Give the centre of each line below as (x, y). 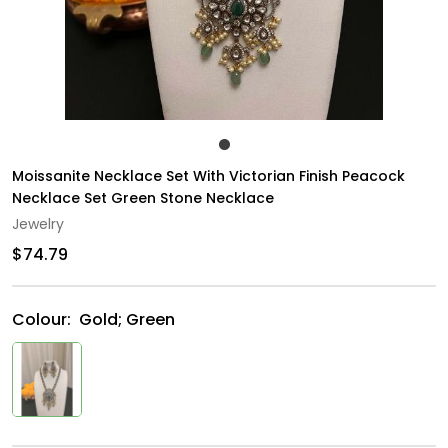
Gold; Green (127, 320)
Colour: (43, 320)
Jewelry (38, 224)
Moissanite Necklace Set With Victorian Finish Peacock (208, 176)
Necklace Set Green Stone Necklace (143, 198)
